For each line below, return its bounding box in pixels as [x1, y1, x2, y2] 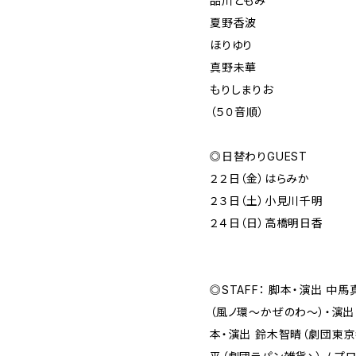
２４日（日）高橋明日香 [210, 216, 323, 230]
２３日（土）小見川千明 [210, 194, 323, 207]
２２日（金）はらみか [210, 172, 310, 185]
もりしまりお [210, 83, 273, 96]
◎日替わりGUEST [210, 149, 308, 163]
